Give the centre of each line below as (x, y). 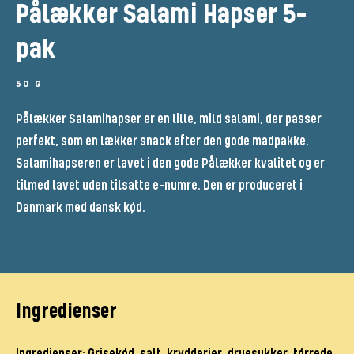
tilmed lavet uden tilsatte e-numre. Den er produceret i (159, 186)
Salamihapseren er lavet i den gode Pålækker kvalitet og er (170, 164)
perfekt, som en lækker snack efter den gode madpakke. (162, 142)
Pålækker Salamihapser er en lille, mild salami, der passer (168, 120)
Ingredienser (66, 312)
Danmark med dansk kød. (80, 208)
